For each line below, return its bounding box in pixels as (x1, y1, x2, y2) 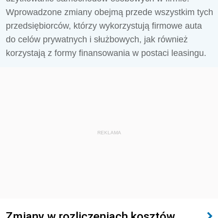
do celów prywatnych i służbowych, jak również (6, 35, 188, 44)
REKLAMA (97, 130, 121, 135)
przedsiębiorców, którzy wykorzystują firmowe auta (6, 21, 202, 31)
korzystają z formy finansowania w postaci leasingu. (6, 48, 206, 58)
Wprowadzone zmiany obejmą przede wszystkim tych (6, 7, 213, 17)
